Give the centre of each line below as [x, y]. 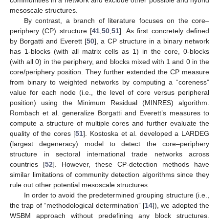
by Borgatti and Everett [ [48, 41]
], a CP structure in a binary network [152, 41]
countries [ [27, 164]
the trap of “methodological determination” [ [77, 205]
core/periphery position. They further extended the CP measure [109, 72]
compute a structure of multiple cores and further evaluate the [109, 123]
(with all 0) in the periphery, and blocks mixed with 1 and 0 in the [109, 61]
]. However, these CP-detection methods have [131, 164]
